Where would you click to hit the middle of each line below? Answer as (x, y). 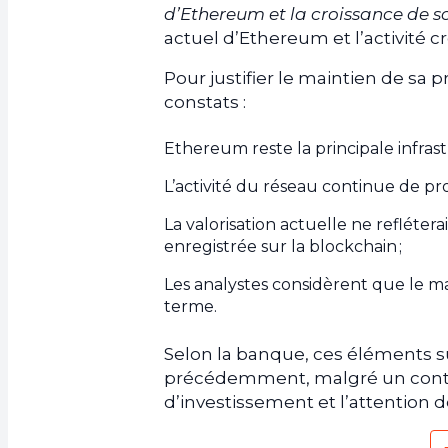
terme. (190, 307)
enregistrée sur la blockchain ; (283, 247)
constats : (205, 102)
